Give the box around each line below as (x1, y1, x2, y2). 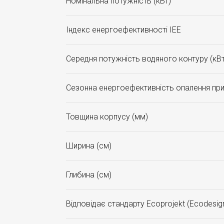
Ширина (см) (66, 141, 111, 150)
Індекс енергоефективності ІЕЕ (66, 25, 181, 34)
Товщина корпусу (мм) (66, 112, 148, 121)
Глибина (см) (66, 170, 111, 179)
